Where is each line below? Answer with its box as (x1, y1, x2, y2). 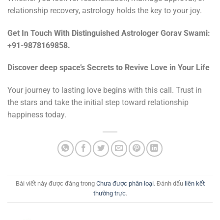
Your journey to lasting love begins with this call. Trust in (7, 85, 202, 95)
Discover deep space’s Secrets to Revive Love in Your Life (7, 63, 210, 73)
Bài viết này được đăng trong (15, 179, 96, 187)
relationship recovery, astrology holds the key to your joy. (7, 5, 202, 15)
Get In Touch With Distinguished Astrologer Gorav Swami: (7, 28, 210, 38)
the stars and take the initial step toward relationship (7, 98, 189, 108)
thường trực (93, 189, 126, 197)
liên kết (184, 179, 205, 187)
